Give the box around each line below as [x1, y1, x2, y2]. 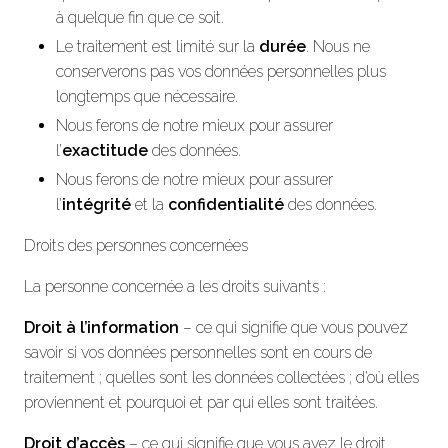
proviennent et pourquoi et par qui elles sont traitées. [24, 392, 378, 412]
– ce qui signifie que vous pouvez [179, 317, 408, 337]
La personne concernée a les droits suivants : [24, 276, 326, 296]
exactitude [62, 140, 148, 160]
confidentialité [168, 194, 284, 214]
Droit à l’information [24, 317, 179, 337]
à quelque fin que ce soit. [56, 7, 224, 27]
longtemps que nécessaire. [56, 86, 238, 106]
